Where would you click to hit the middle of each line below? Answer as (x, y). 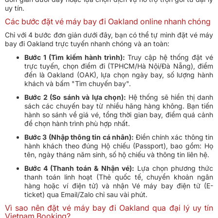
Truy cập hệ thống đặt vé (170, 57)
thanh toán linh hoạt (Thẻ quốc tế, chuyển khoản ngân (119, 177)
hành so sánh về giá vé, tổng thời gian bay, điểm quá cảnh (119, 115)
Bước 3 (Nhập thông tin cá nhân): (80, 137)
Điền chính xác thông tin (174, 137)
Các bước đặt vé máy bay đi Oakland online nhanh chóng (108, 22)
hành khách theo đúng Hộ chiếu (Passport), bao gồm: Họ (119, 146)
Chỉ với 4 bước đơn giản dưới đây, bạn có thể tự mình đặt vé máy (109, 35)
